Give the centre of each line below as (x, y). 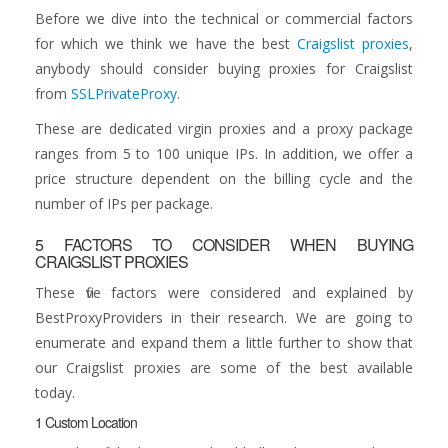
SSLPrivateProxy (124, 93)
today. (55, 392)
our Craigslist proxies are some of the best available (224, 367)
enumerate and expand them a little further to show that (224, 342)
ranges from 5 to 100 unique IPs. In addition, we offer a (224, 153)
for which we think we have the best (166, 43)
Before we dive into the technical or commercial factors (224, 18)
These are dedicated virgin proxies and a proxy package (224, 128)
